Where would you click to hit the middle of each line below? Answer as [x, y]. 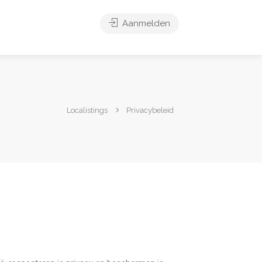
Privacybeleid [150, 110]
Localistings [87, 110]
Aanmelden [145, 23]
